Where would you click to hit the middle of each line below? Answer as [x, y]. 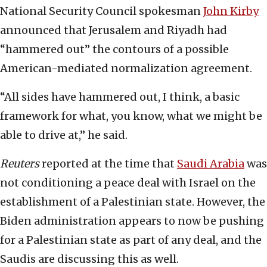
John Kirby [231, 11]
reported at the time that [108, 164]
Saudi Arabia [211, 164]
